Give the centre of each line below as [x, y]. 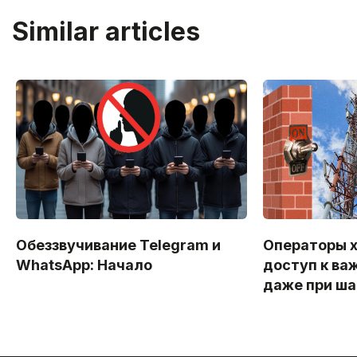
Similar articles [106, 32]
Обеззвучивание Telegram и [118, 245]
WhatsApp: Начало [84, 265]
